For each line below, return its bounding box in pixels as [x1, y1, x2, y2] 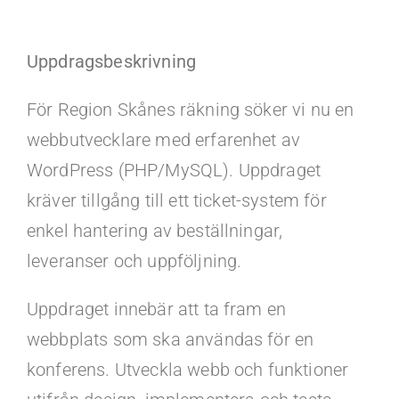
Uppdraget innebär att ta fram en [26, 298, 287, 320]
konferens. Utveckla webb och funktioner [26, 359, 349, 380]
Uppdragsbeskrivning [26, 51, 197, 72]
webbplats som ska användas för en [26, 329, 314, 350]
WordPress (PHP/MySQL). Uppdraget [26, 159, 322, 181]
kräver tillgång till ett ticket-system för [26, 190, 327, 211]
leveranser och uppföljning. [26, 250, 242, 272]
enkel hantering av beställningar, [26, 220, 283, 241]
